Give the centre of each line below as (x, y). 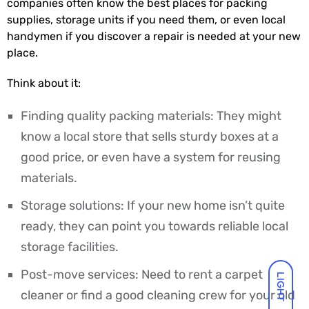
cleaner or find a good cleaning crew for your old (158, 295)
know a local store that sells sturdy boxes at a (150, 136)
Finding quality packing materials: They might (151, 116)
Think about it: (44, 83)
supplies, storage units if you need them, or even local (146, 19)
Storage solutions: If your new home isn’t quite (153, 205)
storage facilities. (70, 247)
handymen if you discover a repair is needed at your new (154, 36)
